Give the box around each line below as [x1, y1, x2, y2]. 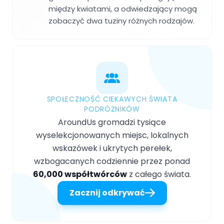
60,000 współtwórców [33, 168, 127, 180]
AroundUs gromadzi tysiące [58, 116, 166, 128]
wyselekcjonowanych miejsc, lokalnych [35, 129, 188, 141]
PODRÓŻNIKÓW [84, 103, 140, 114]
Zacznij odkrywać [69, 186, 145, 198]
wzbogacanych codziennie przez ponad [34, 155, 190, 167]
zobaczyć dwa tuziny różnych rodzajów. [48, 15, 194, 26]
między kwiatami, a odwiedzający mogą [48, 3, 197, 14]
